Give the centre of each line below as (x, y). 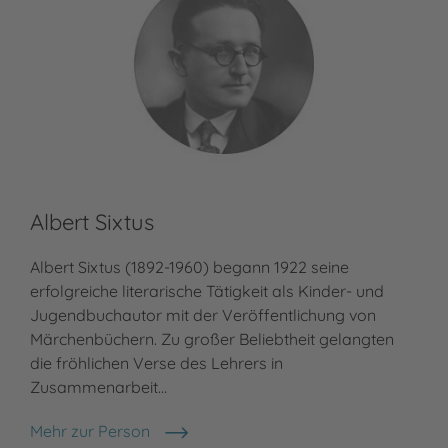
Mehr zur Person (90, 431)
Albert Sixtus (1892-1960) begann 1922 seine (189, 267)
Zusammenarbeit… (98, 387)
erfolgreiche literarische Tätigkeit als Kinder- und (207, 291)
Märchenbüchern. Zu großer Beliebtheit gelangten (212, 339)
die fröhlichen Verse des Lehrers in (156, 363)
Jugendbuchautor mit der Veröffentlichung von (203, 315)
